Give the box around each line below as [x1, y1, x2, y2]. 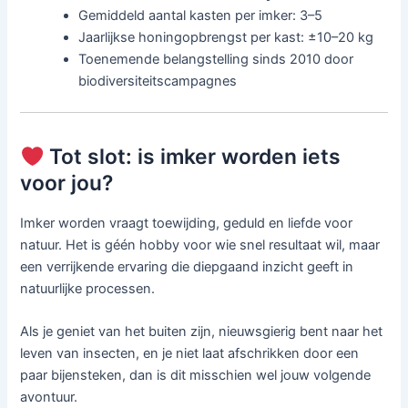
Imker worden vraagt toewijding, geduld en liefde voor [20, 215, 353, 232]
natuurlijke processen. [20, 280, 156, 298]
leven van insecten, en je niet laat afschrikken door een [20, 345, 360, 362]
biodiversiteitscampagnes [78, 73, 238, 90]
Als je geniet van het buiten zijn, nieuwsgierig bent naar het [20, 323, 383, 341]
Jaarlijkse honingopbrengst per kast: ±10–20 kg [78, 29, 374, 46]
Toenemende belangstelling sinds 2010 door [78, 51, 354, 68]
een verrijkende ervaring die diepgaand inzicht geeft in [20, 259, 354, 276]
